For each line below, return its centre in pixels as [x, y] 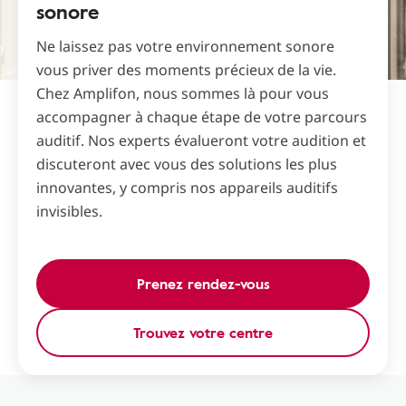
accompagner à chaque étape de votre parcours [202, 117]
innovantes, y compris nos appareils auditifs [187, 188]
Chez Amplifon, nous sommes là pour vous [183, 93]
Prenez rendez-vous [203, 284]
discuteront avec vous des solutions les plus [187, 164]
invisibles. [69, 211]
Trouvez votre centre [203, 333]
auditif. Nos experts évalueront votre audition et [201, 140]
